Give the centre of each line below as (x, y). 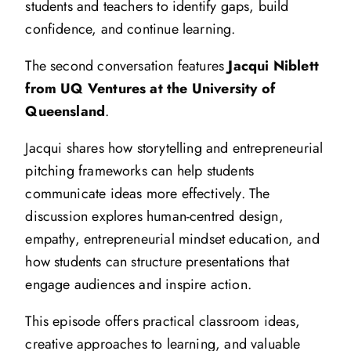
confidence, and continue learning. (130, 29)
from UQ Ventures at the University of (150, 88)
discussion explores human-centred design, (154, 216)
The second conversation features (127, 65)
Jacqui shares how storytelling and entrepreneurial (174, 148)
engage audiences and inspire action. (138, 284)
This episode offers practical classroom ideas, (163, 321)
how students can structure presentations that (157, 261)
